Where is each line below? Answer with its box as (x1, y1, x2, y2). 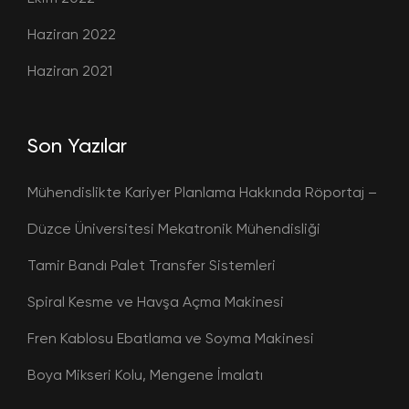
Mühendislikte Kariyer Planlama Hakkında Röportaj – (27, 183, 377, 201)
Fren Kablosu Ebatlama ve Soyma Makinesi (27, 329, 314, 347)
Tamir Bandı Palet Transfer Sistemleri (27, 256, 276, 274)
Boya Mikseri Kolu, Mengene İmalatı (27, 365, 263, 383)
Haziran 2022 (27, 25, 116, 43)
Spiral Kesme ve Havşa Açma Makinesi (27, 292, 284, 310)
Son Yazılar (27, 133, 127, 157)
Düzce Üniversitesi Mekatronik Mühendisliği (27, 219, 320, 237)
